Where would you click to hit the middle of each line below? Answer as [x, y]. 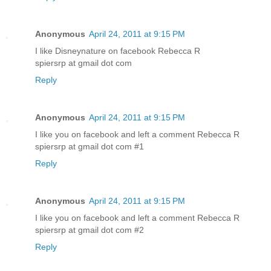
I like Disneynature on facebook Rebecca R [118, 51]
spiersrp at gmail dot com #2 [90, 230]
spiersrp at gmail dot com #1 [90, 146]
